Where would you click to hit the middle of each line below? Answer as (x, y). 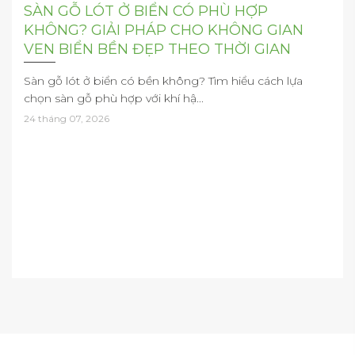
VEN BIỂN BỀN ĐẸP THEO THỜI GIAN (157, 49)
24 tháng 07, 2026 (67, 118)
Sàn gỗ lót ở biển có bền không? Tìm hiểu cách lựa (163, 80)
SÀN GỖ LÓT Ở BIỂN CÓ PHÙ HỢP (146, 11)
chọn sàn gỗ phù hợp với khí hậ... (114, 98)
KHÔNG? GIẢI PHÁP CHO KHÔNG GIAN (164, 30)
